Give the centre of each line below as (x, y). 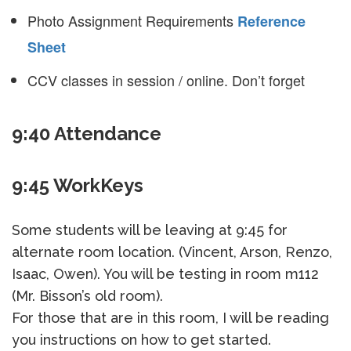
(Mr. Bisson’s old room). (87, 296)
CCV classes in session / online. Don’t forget (166, 80)
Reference (271, 21)
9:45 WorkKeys (78, 185)
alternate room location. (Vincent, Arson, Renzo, (172, 252)
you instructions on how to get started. (141, 340)
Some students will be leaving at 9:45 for (150, 230)
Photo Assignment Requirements (132, 20)
